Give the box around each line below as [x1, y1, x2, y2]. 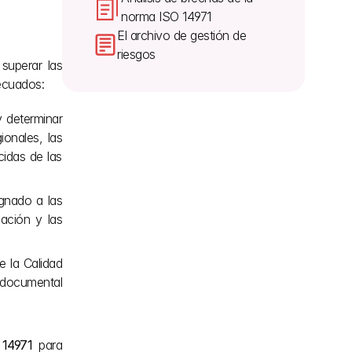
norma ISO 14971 [121, 9, 211, 24]
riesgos [117, 46, 156, 62]
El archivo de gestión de [117, 27, 246, 43]
